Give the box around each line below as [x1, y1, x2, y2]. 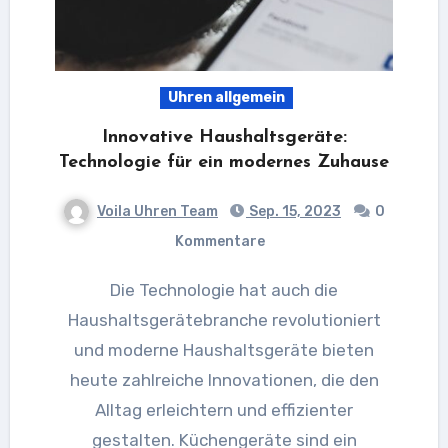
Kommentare [175, 232, 265, 250]
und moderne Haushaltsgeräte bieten [74, 339, 374, 360]
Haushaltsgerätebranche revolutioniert [67, 309, 381, 330]
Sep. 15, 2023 [246, 202, 341, 220]
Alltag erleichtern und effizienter [95, 399, 353, 420]
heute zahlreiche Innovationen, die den [69, 369, 379, 390]
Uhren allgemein [167, 88, 285, 106]
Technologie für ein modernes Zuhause [59, 152, 389, 172]
